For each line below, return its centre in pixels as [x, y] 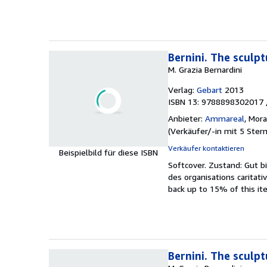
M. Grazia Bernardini [205, 69]
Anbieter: [185, 118]
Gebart [209, 89]
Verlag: [181, 89]
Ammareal [225, 118]
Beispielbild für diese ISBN [108, 152]
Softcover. [188, 164]
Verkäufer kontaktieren [206, 148]
